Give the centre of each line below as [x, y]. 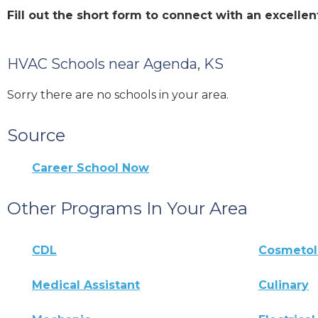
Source [36, 135]
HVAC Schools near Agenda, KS [115, 64]
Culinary [284, 285]
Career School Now [91, 168]
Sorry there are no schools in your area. [118, 94]
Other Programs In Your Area [127, 208]
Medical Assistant [86, 285]
